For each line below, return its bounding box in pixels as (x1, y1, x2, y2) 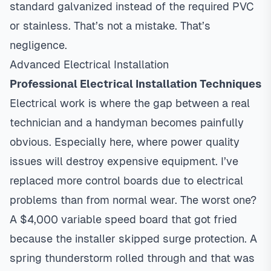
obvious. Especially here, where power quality (10, 135, 240, 148)
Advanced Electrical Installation (10, 58, 169, 71)
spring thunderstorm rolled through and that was (10, 252, 255, 264)
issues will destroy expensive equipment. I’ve (10, 155, 238, 168)
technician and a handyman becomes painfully (10, 116, 244, 129)
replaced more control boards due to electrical (10, 174, 243, 187)
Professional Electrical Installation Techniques (10, 77, 261, 90)
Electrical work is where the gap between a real (10, 97, 250, 109)
